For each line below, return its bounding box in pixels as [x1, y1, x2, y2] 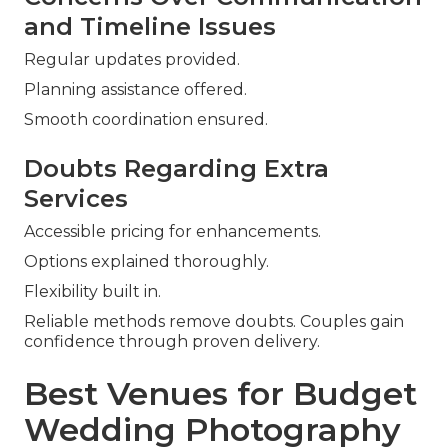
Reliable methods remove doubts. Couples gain [24, 312, 404, 332]
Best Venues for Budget [24, 374, 417, 414]
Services [24, 184, 128, 214]
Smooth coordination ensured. [24, 110, 268, 130]
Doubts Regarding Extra [24, 154, 329, 184]
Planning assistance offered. [24, 80, 247, 100]
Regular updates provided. [24, 50, 240, 70]
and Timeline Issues [24, 12, 276, 42]
